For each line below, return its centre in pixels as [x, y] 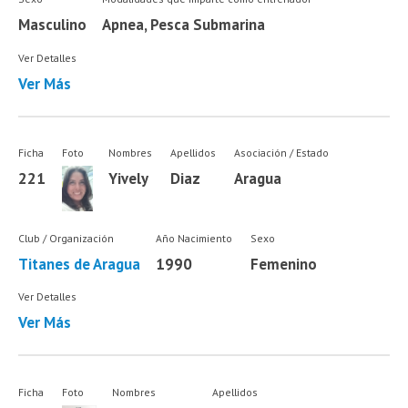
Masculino [53, 25]
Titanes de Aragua [80, 265]
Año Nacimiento [194, 239]
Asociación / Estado [281, 152]
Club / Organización [66, 239]
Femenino [283, 265]
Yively [129, 178]
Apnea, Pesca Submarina [183, 25]
